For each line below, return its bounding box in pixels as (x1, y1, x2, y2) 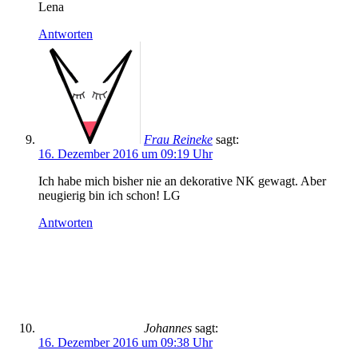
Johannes (144, 321, 192, 335)
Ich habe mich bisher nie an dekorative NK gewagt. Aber (38, 174, 326, 188)
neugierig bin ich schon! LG (38, 189, 181, 202)
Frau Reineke (144, 133, 213, 146)
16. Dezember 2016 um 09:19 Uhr (38, 147, 213, 161)
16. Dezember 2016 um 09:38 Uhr (38, 336, 213, 349)
